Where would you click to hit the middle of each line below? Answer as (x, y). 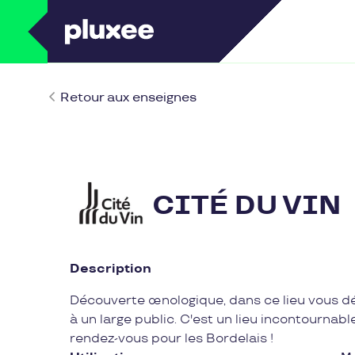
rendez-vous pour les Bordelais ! (172, 339)
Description (111, 269)
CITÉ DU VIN (246, 206)
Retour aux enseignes (128, 98)
